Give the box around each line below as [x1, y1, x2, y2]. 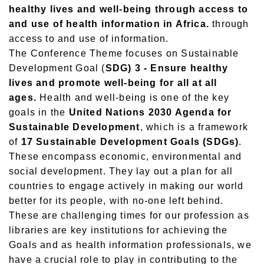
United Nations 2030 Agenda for [68, 107, 232, 118]
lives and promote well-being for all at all [9, 78, 217, 88]
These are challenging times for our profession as [9, 210, 249, 221]
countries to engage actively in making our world [9, 181, 244, 192]
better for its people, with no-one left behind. [9, 196, 224, 206]
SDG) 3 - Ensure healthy [105, 63, 229, 74]
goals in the [9, 107, 69, 118]
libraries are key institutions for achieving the [9, 225, 228, 236]
